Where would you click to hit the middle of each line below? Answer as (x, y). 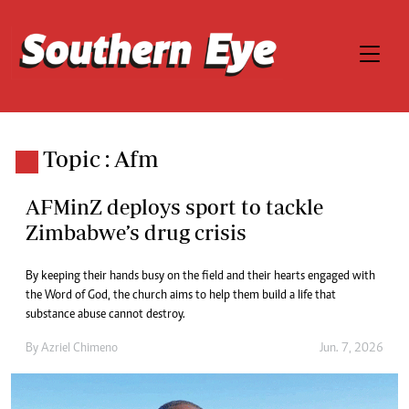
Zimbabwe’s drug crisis (136, 232)
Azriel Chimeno (79, 349)
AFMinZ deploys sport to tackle (174, 207)
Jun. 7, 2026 (351, 349)
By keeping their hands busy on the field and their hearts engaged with (200, 277)
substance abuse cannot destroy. (105, 315)
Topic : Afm (101, 158)
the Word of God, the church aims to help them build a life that (181, 296)
